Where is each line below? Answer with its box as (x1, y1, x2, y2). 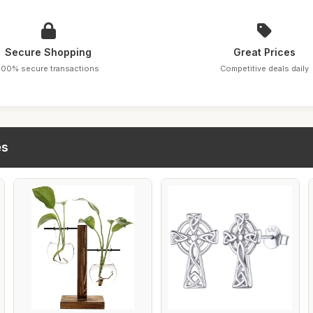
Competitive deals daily (220, 64, 310, 73)
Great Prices (233, 46, 296, 58)
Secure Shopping (5, 46, 92, 58)
